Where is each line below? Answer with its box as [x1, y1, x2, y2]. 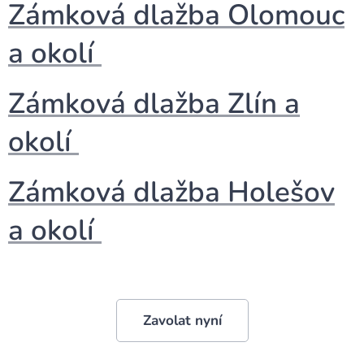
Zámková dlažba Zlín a [8, 84, 300, 123]
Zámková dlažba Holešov [8, 172, 335, 211]
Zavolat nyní [142, 310, 222, 330]
